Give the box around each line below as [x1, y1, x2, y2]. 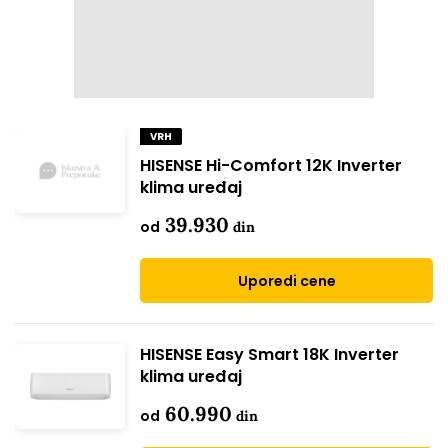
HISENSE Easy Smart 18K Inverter [140, 343, 399, 366]
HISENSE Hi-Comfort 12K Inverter [140, 154, 402, 177]
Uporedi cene [237, 271, 336, 291]
